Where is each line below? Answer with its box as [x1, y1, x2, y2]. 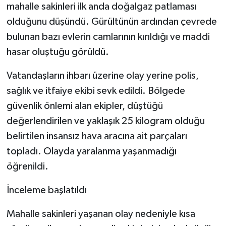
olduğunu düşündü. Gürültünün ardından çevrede [6, 16, 217, 27]
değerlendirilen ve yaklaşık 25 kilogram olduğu [6, 116, 205, 126]
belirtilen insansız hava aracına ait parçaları [6, 131, 187, 141]
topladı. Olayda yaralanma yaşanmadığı [6, 146, 177, 156]
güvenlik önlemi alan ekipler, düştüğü [6, 100, 163, 111]
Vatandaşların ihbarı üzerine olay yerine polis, [6, 70, 199, 81]
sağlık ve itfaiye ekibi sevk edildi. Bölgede [6, 85, 185, 96]
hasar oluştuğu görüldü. [6, 46, 109, 57]
